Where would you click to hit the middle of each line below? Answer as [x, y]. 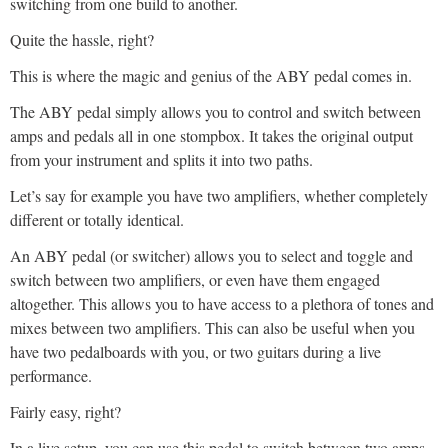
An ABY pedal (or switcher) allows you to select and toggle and [211, 256]
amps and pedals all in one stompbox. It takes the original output [211, 136]
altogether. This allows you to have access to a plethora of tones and [222, 304]
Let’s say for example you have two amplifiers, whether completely [219, 196]
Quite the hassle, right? [82, 40]
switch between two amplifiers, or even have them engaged [195, 280]
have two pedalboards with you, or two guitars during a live [195, 352]
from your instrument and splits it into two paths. [161, 160]
